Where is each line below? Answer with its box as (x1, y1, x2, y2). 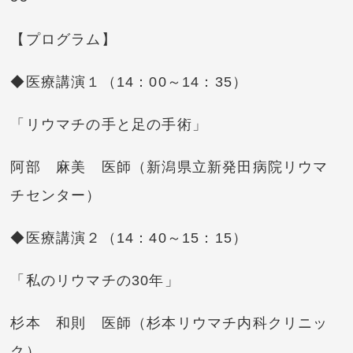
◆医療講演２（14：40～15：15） (10, 229, 248, 246)
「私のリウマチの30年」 (10, 272, 180, 288)
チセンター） (10, 187, 102, 203)
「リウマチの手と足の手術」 (10, 116, 208, 132)
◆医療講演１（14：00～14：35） (10, 73, 248, 90)
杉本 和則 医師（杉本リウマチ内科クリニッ (10, 314, 329, 331)
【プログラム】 (10, 31, 117, 47)
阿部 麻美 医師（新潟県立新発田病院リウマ (10, 158, 329, 175)
